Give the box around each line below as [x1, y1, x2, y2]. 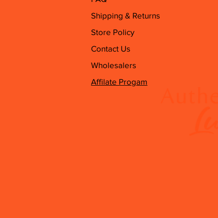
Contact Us [91, 44, 130, 53]
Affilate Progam [91, 77, 147, 86]
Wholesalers [91, 60, 136, 70]
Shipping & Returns [91, 11, 160, 20]
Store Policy [91, 27, 134, 36]
